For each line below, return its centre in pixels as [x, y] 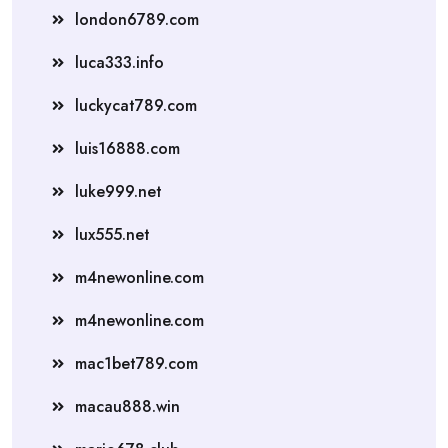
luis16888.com [127, 148]
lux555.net [112, 234]
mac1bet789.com [136, 363]
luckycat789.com [136, 105]
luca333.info [119, 62]
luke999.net [118, 191]
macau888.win [127, 406]
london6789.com [137, 19]
